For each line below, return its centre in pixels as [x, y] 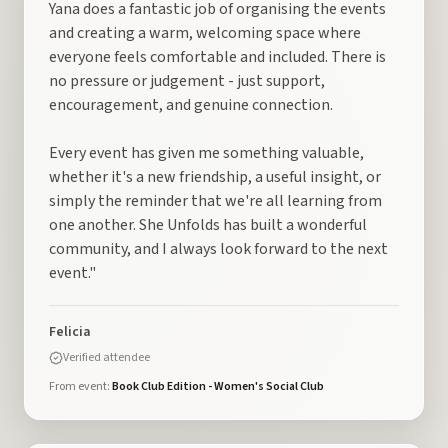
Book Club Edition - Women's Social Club [218, 386]
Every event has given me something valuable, [206, 153]
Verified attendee [106, 357]
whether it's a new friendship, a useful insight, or [215, 177]
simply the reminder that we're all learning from [215, 201]
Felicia [70, 332]
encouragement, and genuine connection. [191, 105]
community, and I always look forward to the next [218, 249]
